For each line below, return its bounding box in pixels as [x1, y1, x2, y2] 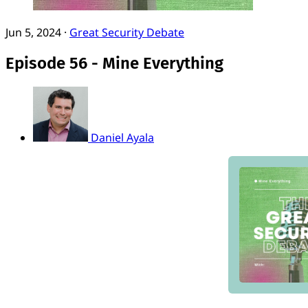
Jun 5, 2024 [5, 25, 61, 40]
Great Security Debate [69, 25, 184, 40]
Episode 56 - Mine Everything [5, 53, 223, 73]
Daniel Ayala [91, 129, 154, 145]
